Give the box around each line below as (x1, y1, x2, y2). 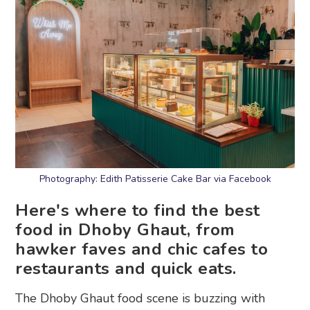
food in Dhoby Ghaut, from (15, 219, 235, 241)
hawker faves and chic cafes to (15, 238, 268, 261)
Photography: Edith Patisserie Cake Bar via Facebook (39, 172, 271, 186)
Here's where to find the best (15, 199, 260, 222)
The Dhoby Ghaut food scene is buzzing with (15, 290, 266, 307)
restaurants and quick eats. (15, 257, 237, 280)
